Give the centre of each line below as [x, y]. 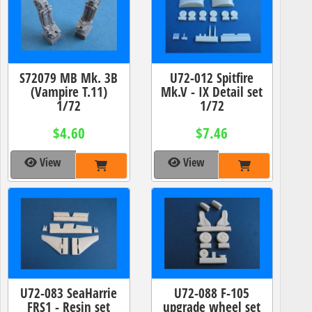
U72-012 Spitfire [212, 77]
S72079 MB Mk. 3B [69, 77]
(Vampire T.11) [69, 91]
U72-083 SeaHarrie [69, 292]
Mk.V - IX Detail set [212, 91]
